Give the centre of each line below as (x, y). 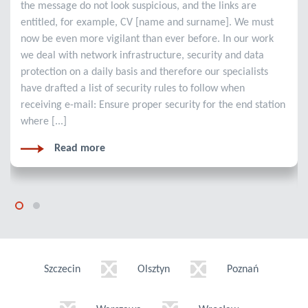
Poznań (243, 269)
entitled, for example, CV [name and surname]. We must (147, 23)
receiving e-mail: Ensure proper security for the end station (153, 106)
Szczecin (63, 269)
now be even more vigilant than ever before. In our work (147, 40)
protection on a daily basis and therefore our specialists (144, 73)
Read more (80, 149)
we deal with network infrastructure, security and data (142, 56)
